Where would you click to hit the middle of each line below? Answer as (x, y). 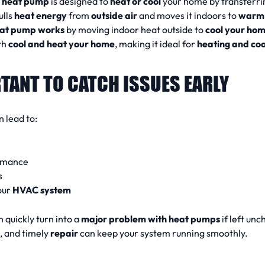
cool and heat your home (62, 43)
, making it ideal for (156, 43)
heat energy (41, 15)
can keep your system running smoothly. (163, 233)
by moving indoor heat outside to (135, 29)
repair (64, 233)
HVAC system (42, 190)
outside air (114, 15)
